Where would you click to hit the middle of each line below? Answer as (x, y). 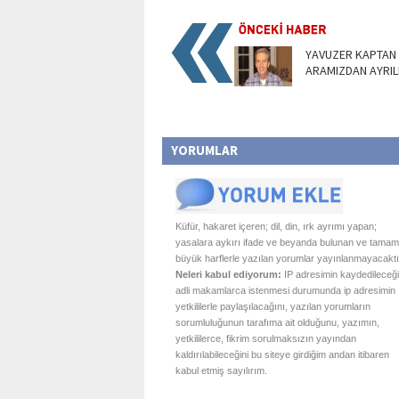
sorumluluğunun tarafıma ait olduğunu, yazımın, (277, 322)
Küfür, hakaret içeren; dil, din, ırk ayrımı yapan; (276, 226)
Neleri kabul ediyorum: (228, 274)
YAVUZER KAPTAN (351, 54)
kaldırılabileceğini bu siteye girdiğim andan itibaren (282, 354)
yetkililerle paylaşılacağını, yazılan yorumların (273, 306)
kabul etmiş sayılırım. (221, 370)
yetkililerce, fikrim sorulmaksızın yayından (266, 338)
